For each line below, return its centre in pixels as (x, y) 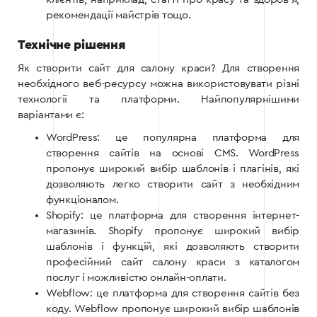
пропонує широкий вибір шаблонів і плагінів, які (173, 169)
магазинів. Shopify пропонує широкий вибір (173, 231)
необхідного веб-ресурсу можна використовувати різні (158, 84)
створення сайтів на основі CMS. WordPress (173, 154)
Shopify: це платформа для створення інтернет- (173, 216)
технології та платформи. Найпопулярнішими (158, 100)
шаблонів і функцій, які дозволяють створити (173, 247)
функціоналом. (82, 200)
